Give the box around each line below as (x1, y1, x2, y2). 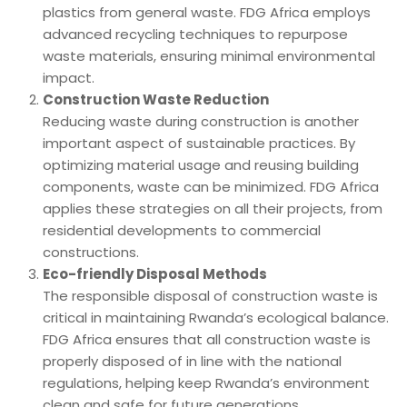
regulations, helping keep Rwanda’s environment (43, 372, 370, 392)
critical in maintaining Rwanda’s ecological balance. (43, 307, 389, 327)
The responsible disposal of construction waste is (43, 285, 378, 305)
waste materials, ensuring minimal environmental (43, 45, 375, 65)
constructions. (43, 242, 139, 262)
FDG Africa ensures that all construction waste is (43, 329, 371, 349)
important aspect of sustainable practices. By (43, 133, 355, 153)
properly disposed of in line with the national (43, 351, 342, 371)
